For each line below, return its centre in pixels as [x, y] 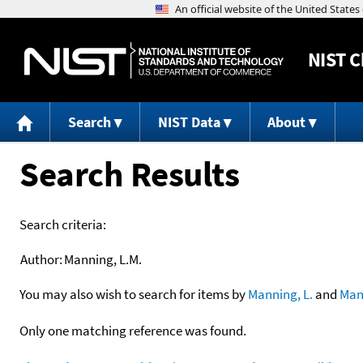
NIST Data [189, 122]
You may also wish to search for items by [134, 294]
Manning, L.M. [103, 259]
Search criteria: [63, 224]
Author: [41, 259]
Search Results [129, 173]
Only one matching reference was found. [133, 330]
